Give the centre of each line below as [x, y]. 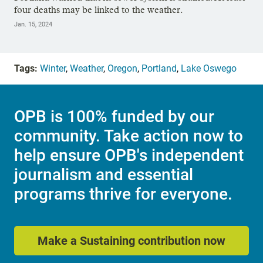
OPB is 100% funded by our [114, 117]
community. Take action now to [129, 136]
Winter [53, 68]
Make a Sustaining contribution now [131, 241]
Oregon [122, 68]
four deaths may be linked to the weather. [99, 9]
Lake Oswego [209, 68]
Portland [159, 68]
